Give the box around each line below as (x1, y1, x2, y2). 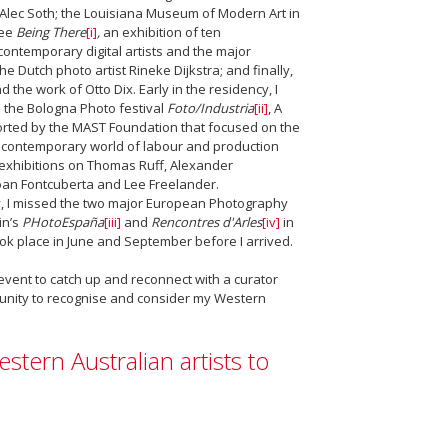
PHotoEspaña (21, 213, 104, 231)
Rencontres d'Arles (150, 213, 262, 231)
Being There (15, 23, 86, 41)
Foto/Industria (166, 99, 254, 117)
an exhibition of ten (99, 23, 221, 41)
